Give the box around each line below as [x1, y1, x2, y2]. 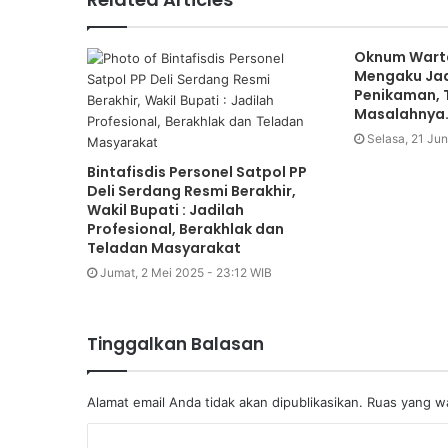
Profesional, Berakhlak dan [87, 218, 284, 239]
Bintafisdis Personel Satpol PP [87, 161, 307, 182]
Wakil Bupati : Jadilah [87, 199, 244, 220]
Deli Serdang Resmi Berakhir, [87, 180, 296, 201]
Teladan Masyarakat [87, 237, 241, 258]
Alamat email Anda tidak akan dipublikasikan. [87, 393, 363, 410]
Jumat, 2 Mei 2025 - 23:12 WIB [100, 264, 272, 280]
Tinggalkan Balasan [87, 331, 264, 356]
